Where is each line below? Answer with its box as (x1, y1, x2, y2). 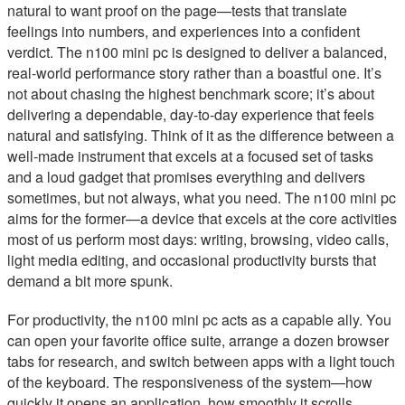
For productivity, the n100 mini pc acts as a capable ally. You (7, 309, 391, 331)
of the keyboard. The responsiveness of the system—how (7, 372, 372, 393)
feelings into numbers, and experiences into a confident (7, 21, 360, 42)
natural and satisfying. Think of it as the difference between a (7, 125, 394, 146)
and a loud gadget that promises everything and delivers (7, 166, 365, 188)
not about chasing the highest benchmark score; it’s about (7, 83, 374, 105)
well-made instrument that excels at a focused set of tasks (7, 146, 373, 167)
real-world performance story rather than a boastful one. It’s (7, 62, 381, 84)
